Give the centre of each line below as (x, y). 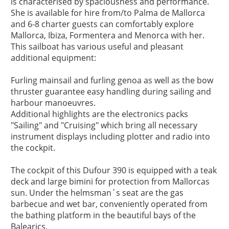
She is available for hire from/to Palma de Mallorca (108, 13)
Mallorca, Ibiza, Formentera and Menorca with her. (108, 36)
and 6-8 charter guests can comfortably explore (102, 24)
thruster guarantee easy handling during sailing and (111, 92)
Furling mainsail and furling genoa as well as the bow (112, 81)
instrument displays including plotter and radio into (110, 137)
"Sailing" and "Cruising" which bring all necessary (104, 125)
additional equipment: (53, 58)
